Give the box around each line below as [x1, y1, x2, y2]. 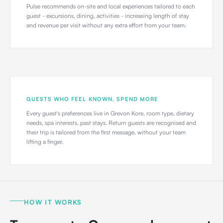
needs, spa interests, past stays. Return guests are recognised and [26, 119, 196, 126]
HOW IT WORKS [24, 198, 82, 206]
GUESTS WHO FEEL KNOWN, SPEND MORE [26, 96, 159, 103]
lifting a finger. [26, 138, 63, 145]
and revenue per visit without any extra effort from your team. [26, 21, 186, 29]
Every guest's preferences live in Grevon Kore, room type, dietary [26, 110, 194, 117]
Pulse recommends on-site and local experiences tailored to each [26, 2, 195, 10]
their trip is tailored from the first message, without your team [26, 128, 186, 136]
